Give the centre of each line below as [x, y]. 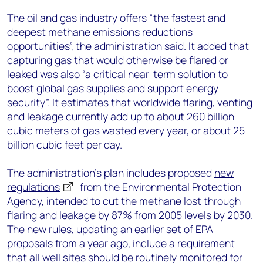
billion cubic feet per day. [65, 144]
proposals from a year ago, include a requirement [121, 243]
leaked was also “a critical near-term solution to [117, 74]
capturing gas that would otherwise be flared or [118, 60]
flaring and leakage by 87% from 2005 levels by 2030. [130, 215]
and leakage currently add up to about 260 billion [121, 116]
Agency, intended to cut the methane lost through [124, 201]
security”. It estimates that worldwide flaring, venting [130, 102]
